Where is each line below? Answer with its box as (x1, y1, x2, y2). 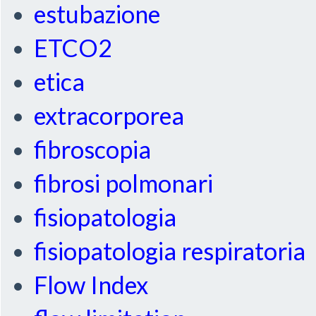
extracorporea (34, 101, 185, 130)
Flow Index (34, 270, 149, 300)
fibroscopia (34, 135, 152, 164)
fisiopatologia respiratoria (34, 236, 306, 266)
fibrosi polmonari (34, 169, 214, 198)
